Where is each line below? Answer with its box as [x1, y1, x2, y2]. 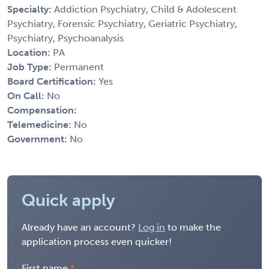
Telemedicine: [7, 118, 74, 130]
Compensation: [7, 104, 77, 116]
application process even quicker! [22, 235, 172, 247]
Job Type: [7, 61, 54, 73]
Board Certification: [7, 75, 98, 87]
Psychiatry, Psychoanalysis [7, 32, 124, 44]
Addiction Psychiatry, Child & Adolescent [54, 3, 237, 15]
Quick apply [22, 190, 115, 210]
